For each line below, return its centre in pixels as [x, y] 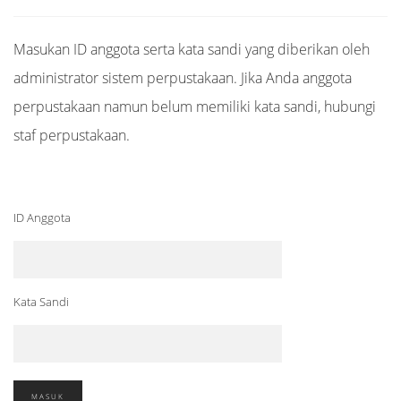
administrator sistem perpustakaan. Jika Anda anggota [183, 78]
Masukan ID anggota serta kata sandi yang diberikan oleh [192, 49]
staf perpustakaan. [72, 135]
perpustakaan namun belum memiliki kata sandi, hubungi [195, 107]
